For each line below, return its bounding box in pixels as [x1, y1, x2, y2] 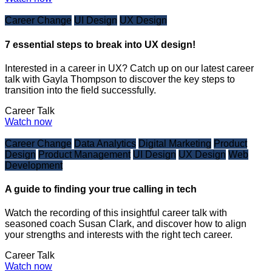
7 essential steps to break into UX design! [5, 39, 195, 50]
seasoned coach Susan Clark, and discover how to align [5, 219, 246, 229]
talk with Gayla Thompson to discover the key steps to [5, 73, 235, 84]
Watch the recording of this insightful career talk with [5, 208, 227, 219]
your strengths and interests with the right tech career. [5, 229, 233, 240]
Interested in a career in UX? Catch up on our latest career [5, 63, 254, 73]
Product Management [38, 149, 131, 160]
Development [5, 160, 63, 171]
